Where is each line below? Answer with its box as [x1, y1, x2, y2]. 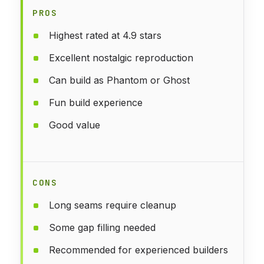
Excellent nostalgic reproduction [49, 51, 193, 64]
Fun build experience [49, 96, 143, 108]
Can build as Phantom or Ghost [49, 74, 190, 86]
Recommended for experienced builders [49, 243, 228, 256]
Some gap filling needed [49, 221, 156, 233]
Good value [49, 118, 100, 131]
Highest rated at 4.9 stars [49, 29, 161, 41]
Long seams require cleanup [49, 199, 176, 211]
